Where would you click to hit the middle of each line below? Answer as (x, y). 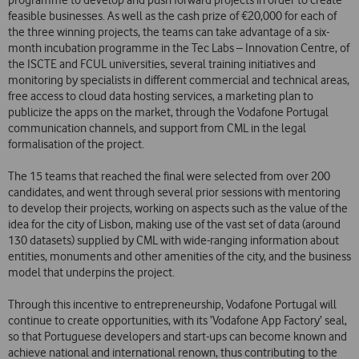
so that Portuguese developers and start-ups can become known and (177, 337)
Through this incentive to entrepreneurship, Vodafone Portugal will (172, 305)
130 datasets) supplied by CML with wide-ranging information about (173, 241)
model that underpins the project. (91, 273)
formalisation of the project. (76, 145)
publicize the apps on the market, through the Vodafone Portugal (168, 113)
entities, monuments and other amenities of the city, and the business (179, 257)
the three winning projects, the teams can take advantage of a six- (169, 32)
